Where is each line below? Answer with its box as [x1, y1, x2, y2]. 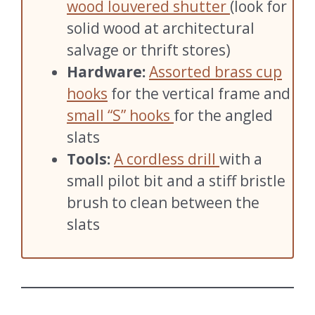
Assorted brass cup [149, 61, 282, 82]
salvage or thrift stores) [67, 39, 231, 60]
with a [219, 148, 262, 169]
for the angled [174, 105, 273, 125]
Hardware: [67, 61, 146, 82]
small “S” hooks [67, 105, 174, 125]
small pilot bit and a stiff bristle [67, 170, 285, 191]
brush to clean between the [67, 192, 259, 212]
